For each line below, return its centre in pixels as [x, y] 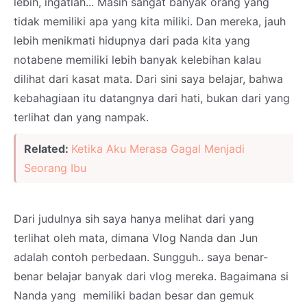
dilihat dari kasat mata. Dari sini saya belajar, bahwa [148, 78]
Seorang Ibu [55, 168]
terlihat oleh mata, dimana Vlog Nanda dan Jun [136, 237]
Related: [48, 148]
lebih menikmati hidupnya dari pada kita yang [132, 40]
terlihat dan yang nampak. [81, 117]
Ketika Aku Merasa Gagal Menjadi [158, 148]
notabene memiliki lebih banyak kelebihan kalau [137, 59]
